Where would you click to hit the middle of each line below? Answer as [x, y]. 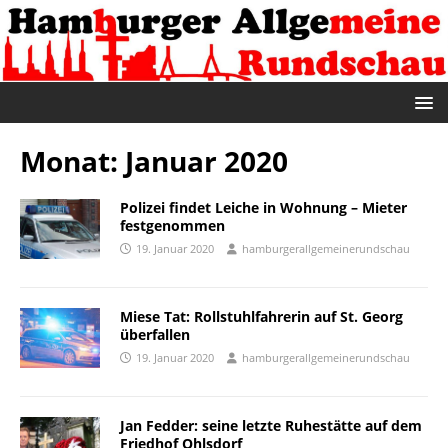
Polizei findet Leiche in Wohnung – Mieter [263, 207]
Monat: [72, 160]
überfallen [155, 334]
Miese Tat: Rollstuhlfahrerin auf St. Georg [261, 316]
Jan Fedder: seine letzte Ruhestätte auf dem [271, 425]
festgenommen [172, 225]
